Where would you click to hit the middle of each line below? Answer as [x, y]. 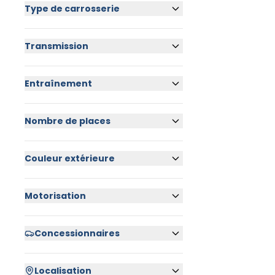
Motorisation [55, 196]
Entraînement [58, 83]
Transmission [56, 46]
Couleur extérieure [70, 158]
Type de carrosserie [72, 9]
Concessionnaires [77, 233]
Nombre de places [68, 121]
